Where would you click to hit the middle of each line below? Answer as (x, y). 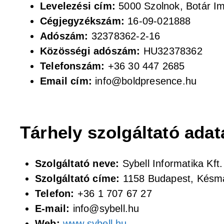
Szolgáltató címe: (77, 178)
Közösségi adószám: (92, 51)
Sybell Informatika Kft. (171, 163)
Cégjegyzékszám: (84, 21)
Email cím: (68, 81)
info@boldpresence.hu (146, 81)
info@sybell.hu (104, 208)
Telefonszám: (74, 66)
